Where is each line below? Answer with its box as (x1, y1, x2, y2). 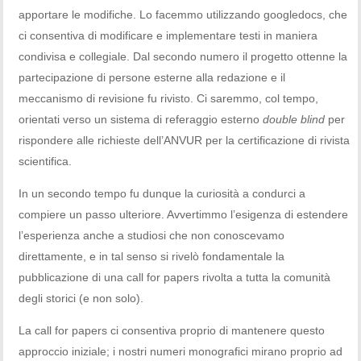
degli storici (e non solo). (19, 291, 144, 305)
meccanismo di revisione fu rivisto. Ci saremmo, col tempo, (19, 91, 319, 105)
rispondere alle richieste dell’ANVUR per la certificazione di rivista (19, 133, 351, 147)
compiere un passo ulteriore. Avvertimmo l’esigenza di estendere (19, 207, 349, 221)
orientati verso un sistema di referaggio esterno (19, 112, 263, 126)
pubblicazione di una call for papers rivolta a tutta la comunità (19, 270, 331, 284)
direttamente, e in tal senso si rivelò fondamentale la (19, 249, 285, 263)
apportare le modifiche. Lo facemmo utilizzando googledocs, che (19, 7, 348, 21)
